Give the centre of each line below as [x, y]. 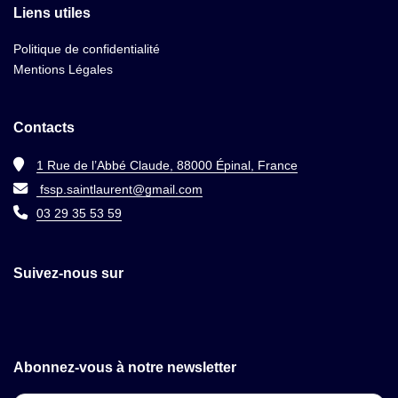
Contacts [44, 128]
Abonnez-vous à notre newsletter [125, 368]
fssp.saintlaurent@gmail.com [119, 189]
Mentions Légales [63, 69]
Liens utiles [52, 13]
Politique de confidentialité [87, 49]
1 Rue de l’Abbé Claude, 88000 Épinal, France [167, 165]
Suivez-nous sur [68, 274]
